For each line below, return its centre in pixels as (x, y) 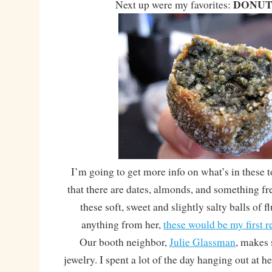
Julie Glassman (202, 242)
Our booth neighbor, (116, 242)
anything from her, (123, 224)
